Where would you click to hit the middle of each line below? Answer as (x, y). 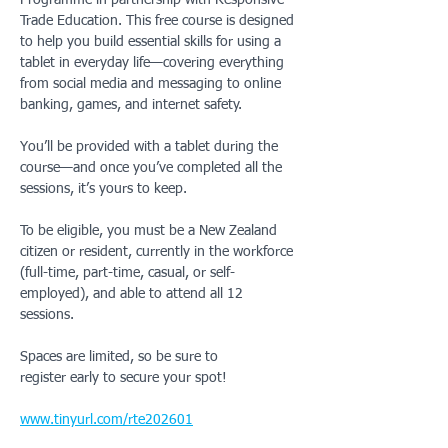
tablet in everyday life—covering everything (154, 63)
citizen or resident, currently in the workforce (158, 252)
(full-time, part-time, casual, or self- (127, 273)
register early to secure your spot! (123, 378)
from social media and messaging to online (152, 84)
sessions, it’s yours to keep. (103, 189)
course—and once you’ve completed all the (153, 168)
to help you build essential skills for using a (152, 42)
